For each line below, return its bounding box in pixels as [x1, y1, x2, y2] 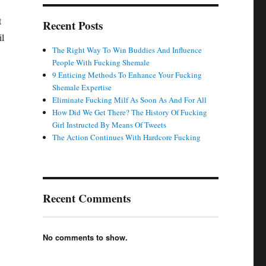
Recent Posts [42, 17, 103, 33]
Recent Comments [42, 190, 131, 206]
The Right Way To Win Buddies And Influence [52, 45, 202, 55]
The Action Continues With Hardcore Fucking [52, 132, 201, 142]
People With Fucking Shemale [52, 57, 150, 68]
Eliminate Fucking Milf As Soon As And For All [52, 94, 207, 105]
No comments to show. [42, 231, 128, 243]
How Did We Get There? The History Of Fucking [52, 107, 208, 118]
